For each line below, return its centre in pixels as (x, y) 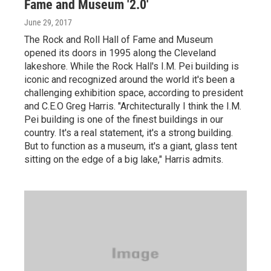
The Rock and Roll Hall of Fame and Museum (119, 40)
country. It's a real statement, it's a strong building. (129, 133)
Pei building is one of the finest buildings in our (124, 119)
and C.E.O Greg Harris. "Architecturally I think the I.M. (133, 106)
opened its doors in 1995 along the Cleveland (120, 53)
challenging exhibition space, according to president (134, 93)
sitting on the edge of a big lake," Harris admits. (124, 159)
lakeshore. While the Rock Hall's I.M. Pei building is (132, 66)
